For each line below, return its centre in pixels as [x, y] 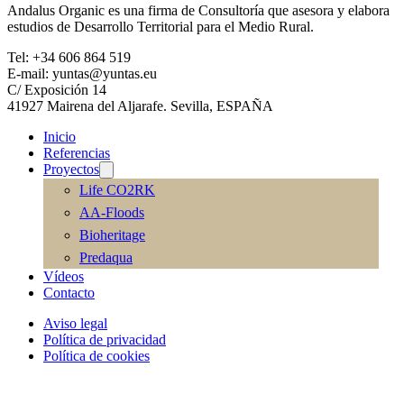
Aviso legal [75, 324]
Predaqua [106, 258]
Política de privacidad [105, 340]
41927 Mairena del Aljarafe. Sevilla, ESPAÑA [140, 106]
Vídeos [64, 277]
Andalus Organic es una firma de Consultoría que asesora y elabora [198, 11]
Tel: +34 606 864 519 [69, 58]
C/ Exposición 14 [57, 90]
